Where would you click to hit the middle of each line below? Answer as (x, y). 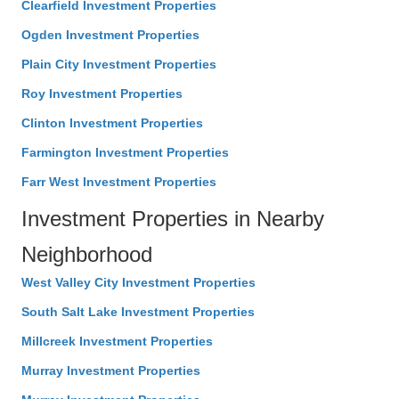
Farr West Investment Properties (119, 182)
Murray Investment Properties (111, 371)
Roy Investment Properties (102, 94)
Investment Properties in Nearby (173, 219)
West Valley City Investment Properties (138, 283)
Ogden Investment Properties (110, 35)
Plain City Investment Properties (119, 65)
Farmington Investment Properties (125, 153)
